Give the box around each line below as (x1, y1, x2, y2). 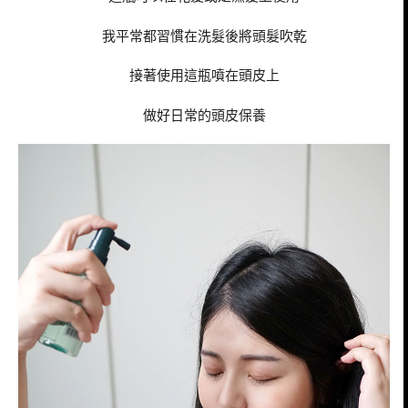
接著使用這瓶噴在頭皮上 (128, 66, 280, 85)
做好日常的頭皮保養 (142, 106, 266, 125)
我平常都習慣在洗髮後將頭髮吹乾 (101, 25, 307, 45)
